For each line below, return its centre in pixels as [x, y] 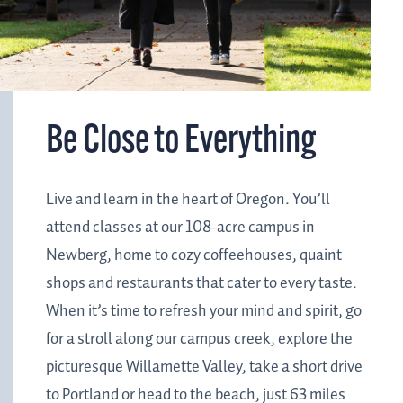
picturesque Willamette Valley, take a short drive [204, 367]
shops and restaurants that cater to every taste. [201, 284]
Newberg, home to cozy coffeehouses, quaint [194, 256]
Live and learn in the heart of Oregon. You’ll [188, 200]
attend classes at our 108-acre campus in [180, 228]
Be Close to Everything [181, 143]
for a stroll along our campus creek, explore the [199, 340]
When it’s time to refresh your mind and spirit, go [204, 312]
